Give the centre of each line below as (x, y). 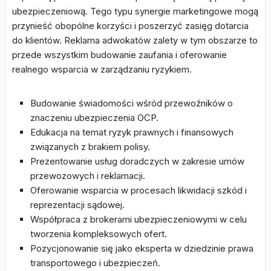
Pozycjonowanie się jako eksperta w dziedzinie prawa (142, 248)
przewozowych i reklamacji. (88, 176)
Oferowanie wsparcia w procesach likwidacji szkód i (139, 190)
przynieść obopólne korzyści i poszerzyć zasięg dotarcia (130, 26)
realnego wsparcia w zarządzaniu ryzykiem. (102, 69)
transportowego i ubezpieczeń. (95, 263)
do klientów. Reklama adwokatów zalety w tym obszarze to (135, 40)
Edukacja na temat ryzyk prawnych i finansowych (132, 132)
